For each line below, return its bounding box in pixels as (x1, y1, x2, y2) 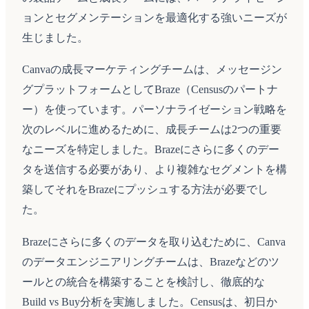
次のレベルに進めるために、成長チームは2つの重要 (22, 123, 281, 136)
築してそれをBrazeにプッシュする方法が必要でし (22, 183, 268, 196)
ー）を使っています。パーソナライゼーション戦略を (22, 103, 287, 116)
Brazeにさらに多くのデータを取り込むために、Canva (22, 235, 286, 248)
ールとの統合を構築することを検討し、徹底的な (22, 275, 265, 288)
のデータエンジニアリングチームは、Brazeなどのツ (22, 255, 279, 268)
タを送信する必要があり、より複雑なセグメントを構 (22, 163, 287, 176)
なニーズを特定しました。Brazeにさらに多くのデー (22, 143, 279, 156)
